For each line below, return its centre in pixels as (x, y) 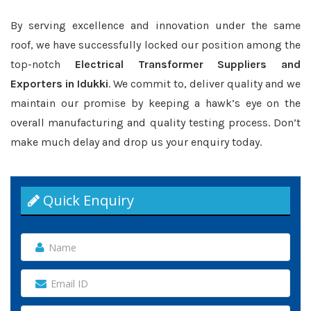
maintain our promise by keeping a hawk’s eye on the (155, 103)
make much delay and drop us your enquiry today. (136, 142)
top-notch (43, 64)
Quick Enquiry (87, 200)
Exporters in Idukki (59, 84)
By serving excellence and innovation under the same (155, 25)
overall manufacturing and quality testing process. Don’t (155, 123)
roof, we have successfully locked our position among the (155, 45)
